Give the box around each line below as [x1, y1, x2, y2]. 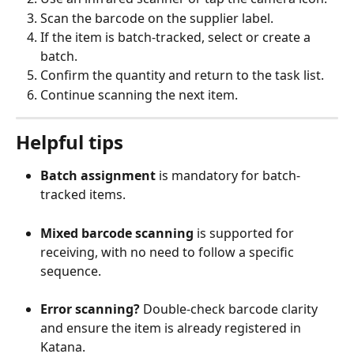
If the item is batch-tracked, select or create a [40, 28, 314, 47]
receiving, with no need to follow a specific [40, 243, 297, 261]
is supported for [194, 224, 297, 242]
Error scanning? [40, 300, 140, 318]
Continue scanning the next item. [40, 85, 238, 104]
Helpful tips [16, 129, 123, 156]
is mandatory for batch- [156, 167, 300, 185]
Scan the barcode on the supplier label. [40, 9, 273, 27]
